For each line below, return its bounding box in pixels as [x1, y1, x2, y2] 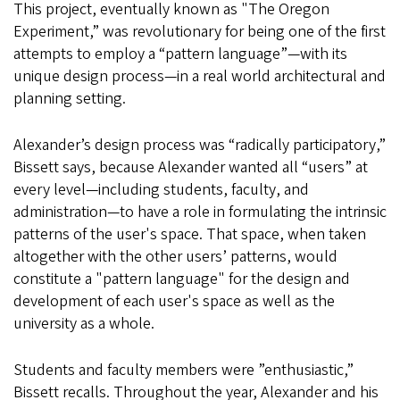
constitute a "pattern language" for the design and [13, 268, 350, 291]
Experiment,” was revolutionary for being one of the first [13, 21, 386, 44]
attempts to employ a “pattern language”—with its [13, 43, 347, 66]
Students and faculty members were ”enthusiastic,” [13, 359, 354, 382]
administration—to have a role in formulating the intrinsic [13, 201, 387, 224]
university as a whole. [13, 312, 154, 336]
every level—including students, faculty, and [13, 179, 309, 202]
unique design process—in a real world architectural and [13, 65, 386, 88]
